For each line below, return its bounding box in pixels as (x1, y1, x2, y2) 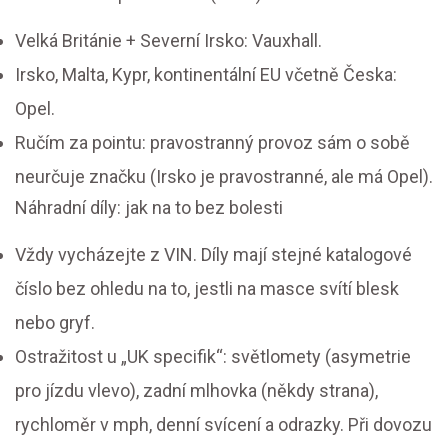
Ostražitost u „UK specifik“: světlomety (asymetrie (15, 346, 411, 368)
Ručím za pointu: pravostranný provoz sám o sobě (15, 132, 410, 154)
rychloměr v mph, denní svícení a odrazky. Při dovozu (15, 414, 432, 436)
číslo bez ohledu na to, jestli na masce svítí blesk (15, 278, 399, 300)
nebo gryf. (15, 312, 95, 334)
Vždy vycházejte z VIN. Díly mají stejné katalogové (15, 244, 412, 266)
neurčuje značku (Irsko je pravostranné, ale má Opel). (15, 166, 433, 188)
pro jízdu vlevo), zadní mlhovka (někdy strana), (15, 380, 378, 402)
